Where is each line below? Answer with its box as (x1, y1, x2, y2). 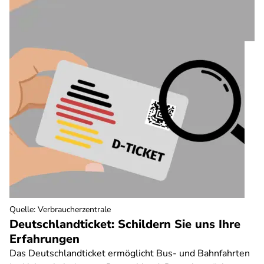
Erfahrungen (9, 231, 80, 247)
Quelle (9, 204, 34, 215)
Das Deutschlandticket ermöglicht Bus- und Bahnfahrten (9, 247, 250, 260)
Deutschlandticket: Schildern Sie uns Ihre (9, 216, 240, 232)
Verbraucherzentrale (38, 204, 111, 215)
